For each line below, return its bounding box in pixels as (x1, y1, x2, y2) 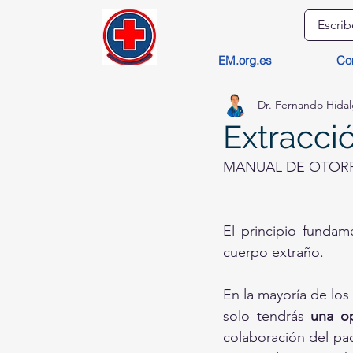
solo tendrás (223, 307, 311, 325)
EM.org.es (217, 53, 272, 68)
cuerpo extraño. (223, 243, 324, 261)
